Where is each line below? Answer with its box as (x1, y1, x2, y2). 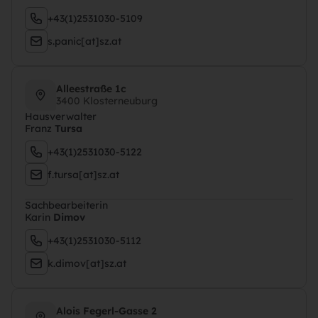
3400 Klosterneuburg (56, 94, 158, 107)
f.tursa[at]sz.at (48, 168, 119, 181)
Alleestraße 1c (56, 82, 126, 95)
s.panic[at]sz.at (48, 34, 121, 48)
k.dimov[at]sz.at (48, 256, 126, 270)
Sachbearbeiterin (25, 199, 108, 212)
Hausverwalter (25, 110, 97, 123)
